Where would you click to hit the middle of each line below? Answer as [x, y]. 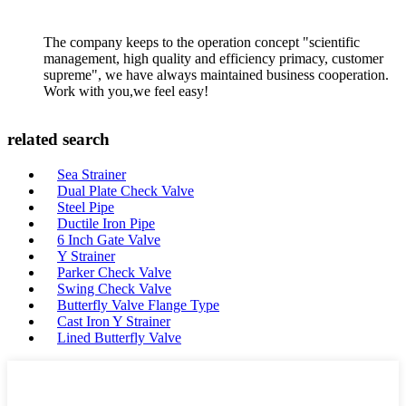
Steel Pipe [86, 207]
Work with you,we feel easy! [126, 91]
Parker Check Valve [114, 272]
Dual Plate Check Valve [126, 191]
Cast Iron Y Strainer [114, 321]
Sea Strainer [92, 174]
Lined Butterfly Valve [119, 338]
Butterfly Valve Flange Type [138, 305]
